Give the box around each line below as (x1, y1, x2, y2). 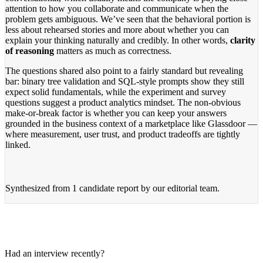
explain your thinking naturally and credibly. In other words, (5, 35, 230, 45)
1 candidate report (72, 183, 139, 193)
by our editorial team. (139, 183, 220, 193)
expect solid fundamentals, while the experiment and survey (5, 86, 226, 97)
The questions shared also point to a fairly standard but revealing (5, 65, 243, 76)
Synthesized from (5, 183, 72, 193)
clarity (230, 35, 255, 45)
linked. (5, 139, 31, 150)
